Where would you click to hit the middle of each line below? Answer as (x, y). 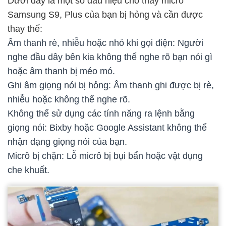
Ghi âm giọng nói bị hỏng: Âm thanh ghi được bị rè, (111, 86)
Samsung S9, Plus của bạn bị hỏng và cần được (105, 15)
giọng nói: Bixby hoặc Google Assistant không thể (107, 128)
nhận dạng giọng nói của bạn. (67, 142)
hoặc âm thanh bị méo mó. (61, 71)
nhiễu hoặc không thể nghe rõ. (69, 100)
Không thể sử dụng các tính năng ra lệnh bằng (101, 114)
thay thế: (25, 29)
